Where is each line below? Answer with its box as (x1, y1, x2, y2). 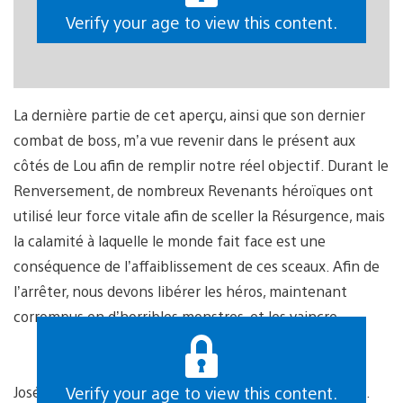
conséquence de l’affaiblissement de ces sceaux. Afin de (13, 256, 380, 276)
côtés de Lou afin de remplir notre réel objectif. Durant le (13, 156, 389, 175)
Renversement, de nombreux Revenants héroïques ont (13, 181, 373, 201)
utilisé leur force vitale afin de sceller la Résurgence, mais (13, 206, 385, 226)
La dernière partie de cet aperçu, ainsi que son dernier (13, 105, 365, 125)
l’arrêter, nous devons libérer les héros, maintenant (13, 282, 347, 301)
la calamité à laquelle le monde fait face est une (13, 231, 326, 251)
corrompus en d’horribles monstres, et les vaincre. (13, 307, 342, 327)
